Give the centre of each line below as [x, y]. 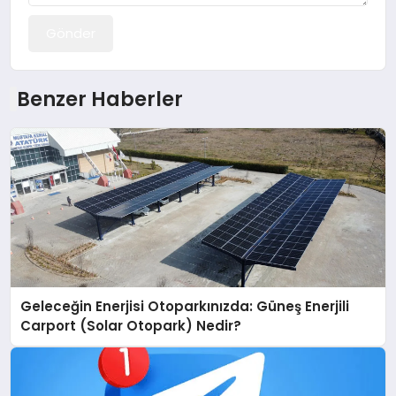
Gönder [71, 34]
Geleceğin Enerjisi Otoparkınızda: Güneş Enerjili [185, 307]
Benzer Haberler [99, 99]
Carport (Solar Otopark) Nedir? [131, 326]
